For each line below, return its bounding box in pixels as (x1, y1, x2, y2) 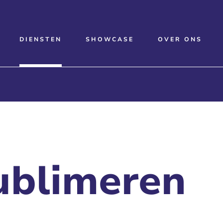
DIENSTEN (19, 35, 62, 43)
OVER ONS (158, 35, 202, 43)
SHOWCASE (86, 35, 134, 43)
